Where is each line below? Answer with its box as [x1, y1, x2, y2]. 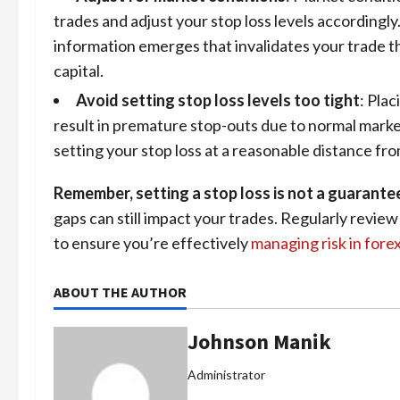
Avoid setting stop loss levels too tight [76, 90, 360, 110]
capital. [54, 61, 104, 80]
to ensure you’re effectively [54, 233, 251, 253]
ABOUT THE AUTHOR [54, 283, 187, 301]
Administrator [187, 367, 265, 382]
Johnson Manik [187, 328, 331, 355]
